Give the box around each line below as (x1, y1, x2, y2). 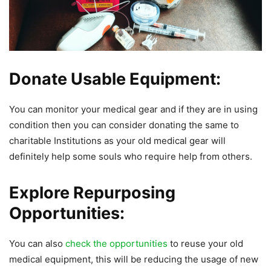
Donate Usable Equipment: (9, 68, 221, 89)
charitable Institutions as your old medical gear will (9, 134, 226, 146)
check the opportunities (65, 237, 168, 249)
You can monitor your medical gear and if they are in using (9, 103, 258, 115)
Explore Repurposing (9, 182, 175, 203)
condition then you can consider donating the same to (9, 119, 239, 131)
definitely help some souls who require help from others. (9, 150, 252, 162)
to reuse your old (168, 237, 243, 249)
